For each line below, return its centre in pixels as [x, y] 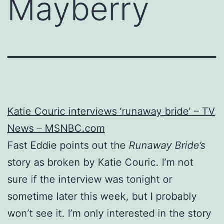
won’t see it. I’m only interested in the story [109, 213]
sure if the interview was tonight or [90, 179]
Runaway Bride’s [167, 145]
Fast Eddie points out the [68, 145]
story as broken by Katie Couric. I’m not [100, 162]
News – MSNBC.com [56, 128]
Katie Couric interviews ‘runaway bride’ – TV [111, 111]
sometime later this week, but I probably [102, 196]
